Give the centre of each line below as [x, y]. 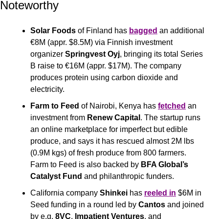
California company [65, 193]
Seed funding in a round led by [84, 204]
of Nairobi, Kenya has [119, 106]
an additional [181, 30]
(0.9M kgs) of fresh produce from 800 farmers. [108, 153]
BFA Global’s [164, 164]
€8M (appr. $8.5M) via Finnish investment [101, 42]
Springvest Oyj [92, 54]
